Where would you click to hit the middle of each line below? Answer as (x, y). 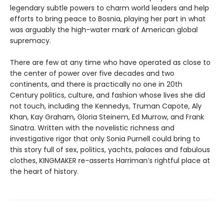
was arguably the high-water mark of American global (104, 29)
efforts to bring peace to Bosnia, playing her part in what (108, 19)
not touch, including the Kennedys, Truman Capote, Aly (106, 106)
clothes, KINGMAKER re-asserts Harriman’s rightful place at (110, 160)
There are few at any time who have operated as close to (110, 62)
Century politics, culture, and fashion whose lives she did (108, 95)
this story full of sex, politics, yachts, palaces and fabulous (110, 149)
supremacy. (30, 40)
